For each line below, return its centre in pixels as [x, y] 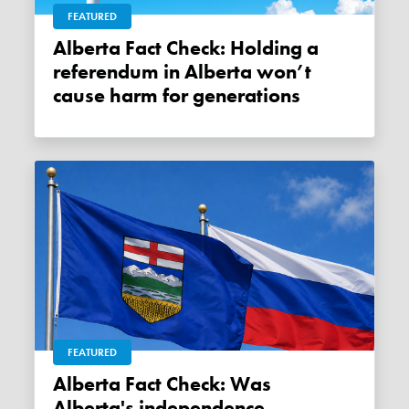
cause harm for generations [177, 95]
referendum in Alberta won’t [183, 72]
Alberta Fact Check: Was [60, 384]
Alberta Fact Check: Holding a [60, 48]
